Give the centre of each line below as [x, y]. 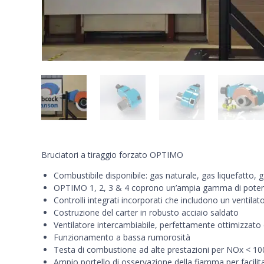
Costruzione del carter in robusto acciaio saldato [146, 213]
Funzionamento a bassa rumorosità [122, 237]
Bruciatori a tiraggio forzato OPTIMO [112, 155]
